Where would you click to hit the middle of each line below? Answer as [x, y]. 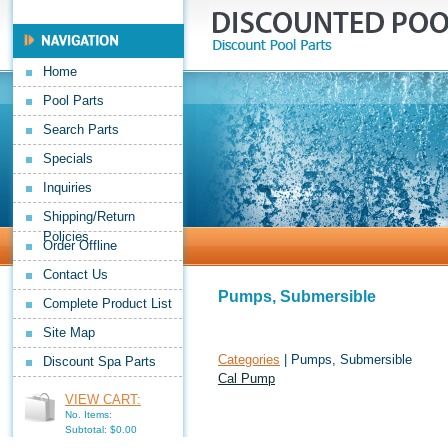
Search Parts [81, 129]
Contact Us [75, 274]
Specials [68, 158]
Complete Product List [107, 303]
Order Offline [80, 245]
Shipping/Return [89, 216]
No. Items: [88, 414]
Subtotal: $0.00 [101, 429]
